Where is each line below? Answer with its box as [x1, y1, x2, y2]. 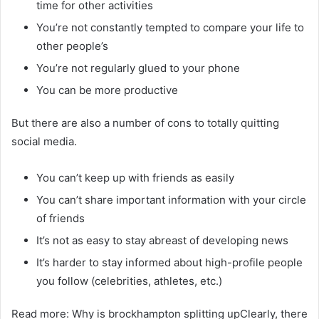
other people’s [36, 38, 108, 53]
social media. [11, 134, 77, 148]
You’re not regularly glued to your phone [36, 61, 240, 75]
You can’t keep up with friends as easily [36, 170, 234, 184]
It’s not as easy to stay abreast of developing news [36, 233, 288, 247]
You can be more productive [36, 83, 178, 97]
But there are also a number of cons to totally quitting [11, 115, 279, 130]
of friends [36, 211, 85, 225]
